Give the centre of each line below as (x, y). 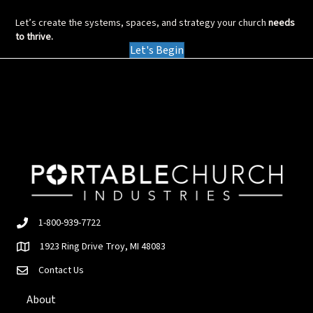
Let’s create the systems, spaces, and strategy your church (142, 23)
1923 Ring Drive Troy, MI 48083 (103, 247)
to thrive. (35, 37)
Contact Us (61, 271)
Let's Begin (156, 51)
